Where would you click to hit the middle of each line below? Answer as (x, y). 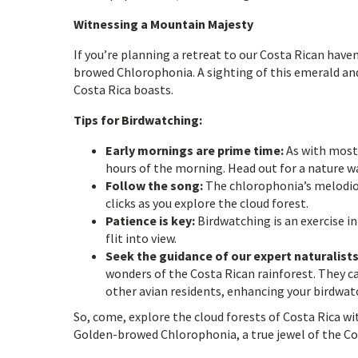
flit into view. (141, 238)
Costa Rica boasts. (123, 89)
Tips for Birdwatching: (138, 120)
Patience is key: (150, 221)
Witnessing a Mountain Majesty (163, 24)
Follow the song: (154, 185)
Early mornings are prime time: (195, 150)
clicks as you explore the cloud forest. (207, 203)
